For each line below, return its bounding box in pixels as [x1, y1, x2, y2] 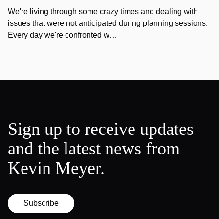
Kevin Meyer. [8, 158, 105, 178]
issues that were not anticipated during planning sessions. [8, 19, 208, 27]
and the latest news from [8, 139, 180, 158]
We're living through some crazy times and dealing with [8, 7, 198, 16]
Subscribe [23, 199, 59, 207]
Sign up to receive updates [8, 119, 194, 139]
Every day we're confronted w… [8, 31, 117, 39]
